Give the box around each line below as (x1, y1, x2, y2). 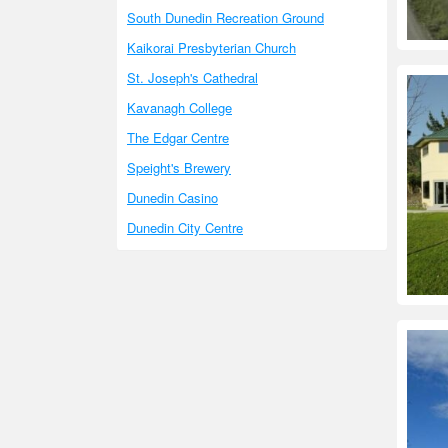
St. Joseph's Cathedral (127, 68, 258, 87)
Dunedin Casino (127, 188, 218, 207)
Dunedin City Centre (127, 218, 243, 237)
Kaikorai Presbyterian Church (127, 38, 296, 57)
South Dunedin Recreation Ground (127, 8, 324, 27)
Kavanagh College (127, 98, 232, 117)
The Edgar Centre (127, 128, 229, 147)
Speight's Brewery (127, 158, 231, 177)
